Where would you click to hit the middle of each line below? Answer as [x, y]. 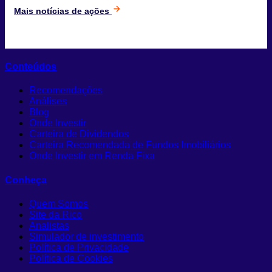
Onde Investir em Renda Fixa [92, 156]
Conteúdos [31, 67]
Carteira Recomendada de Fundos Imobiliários [130, 145]
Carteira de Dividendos [79, 134]
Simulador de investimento [87, 236]
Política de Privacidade [79, 247]
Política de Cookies [71, 258]
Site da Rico [56, 214]
